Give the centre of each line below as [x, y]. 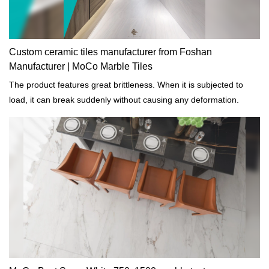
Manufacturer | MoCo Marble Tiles [81, 66]
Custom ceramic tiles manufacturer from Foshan [110, 52]
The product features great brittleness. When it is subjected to [126, 84]
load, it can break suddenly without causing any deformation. [124, 99]
